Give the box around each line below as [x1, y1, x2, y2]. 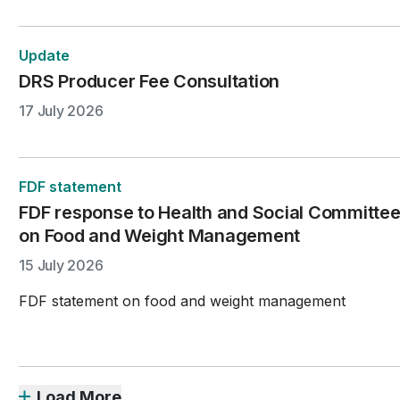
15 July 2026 [19, 255, 104, 274]
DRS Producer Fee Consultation [19, 70, 280, 92]
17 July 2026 [19, 101, 104, 120]
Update [19, 46, 71, 64]
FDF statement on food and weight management [19, 291, 346, 310]
